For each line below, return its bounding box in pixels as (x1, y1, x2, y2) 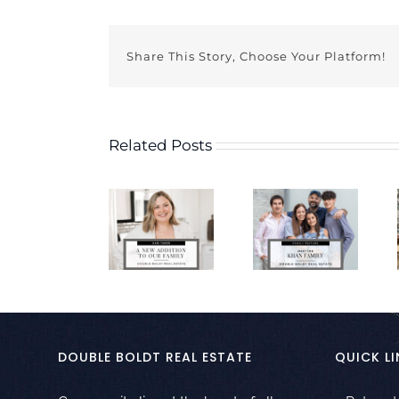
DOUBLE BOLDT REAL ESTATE (58, 348, 252, 367)
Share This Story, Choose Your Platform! (126, 48, 386, 63)
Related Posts (109, 136, 212, 155)
